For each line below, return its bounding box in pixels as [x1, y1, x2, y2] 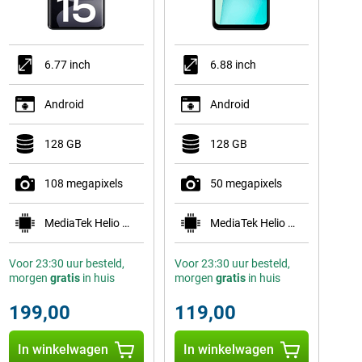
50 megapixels [209, 177, 282, 190]
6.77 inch [44, 58, 90, 71]
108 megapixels [44, 177, 123, 190]
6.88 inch [209, 58, 256, 71]
